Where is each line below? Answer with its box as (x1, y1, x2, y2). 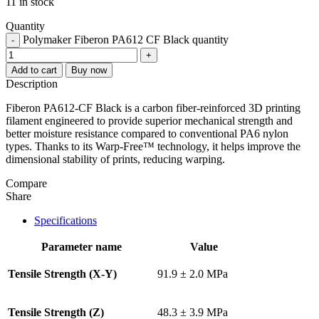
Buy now (71, 64, 107, 75)
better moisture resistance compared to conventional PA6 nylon (6, 127, 288, 140)
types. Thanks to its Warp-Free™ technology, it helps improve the (6, 140, 300, 152)
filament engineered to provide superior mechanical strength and (6, 114, 293, 127)
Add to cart (11, 64, 57, 75)
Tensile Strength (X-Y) (8, 267, 117, 280)
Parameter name (41, 240, 122, 253)
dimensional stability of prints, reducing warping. (6, 152, 225, 165)
